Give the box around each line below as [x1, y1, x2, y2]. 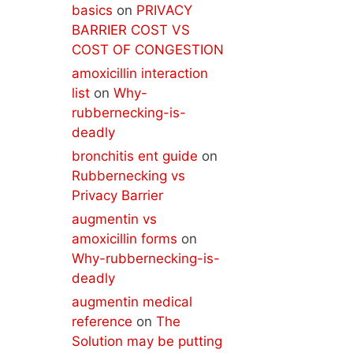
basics [72, 2, 113, 18]
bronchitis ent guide [72, 148, 198, 164]
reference [72, 314, 132, 329]
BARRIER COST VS [72, 22, 190, 38]
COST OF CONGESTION [72, 42, 224, 58]
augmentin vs [72, 211, 157, 227]
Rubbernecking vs [72, 168, 185, 184]
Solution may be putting [72, 333, 222, 349]
